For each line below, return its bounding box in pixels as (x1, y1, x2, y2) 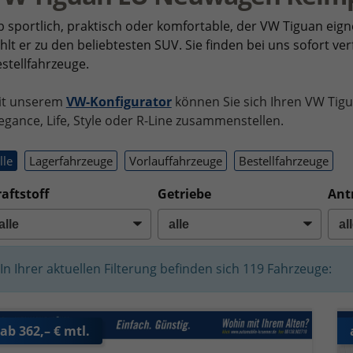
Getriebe (157, 184, 211, 203)
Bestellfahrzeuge (238, 152, 329, 169)
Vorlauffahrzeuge (128, 152, 222, 169)
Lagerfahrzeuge (28, 152, 113, 169)
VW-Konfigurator (65, 93, 172, 111)
